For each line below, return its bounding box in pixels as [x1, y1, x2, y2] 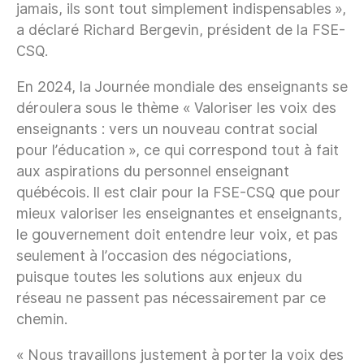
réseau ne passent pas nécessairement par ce [16, 288, 326, 306]
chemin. [16, 310, 67, 327]
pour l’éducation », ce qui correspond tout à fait [16, 141, 339, 158]
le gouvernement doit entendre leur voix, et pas [16, 225, 338, 243]
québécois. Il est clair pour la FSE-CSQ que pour [16, 183, 340, 201]
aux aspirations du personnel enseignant [16, 162, 289, 180]
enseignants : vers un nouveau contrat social [16, 119, 318, 137]
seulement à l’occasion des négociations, [16, 246, 292, 264]
